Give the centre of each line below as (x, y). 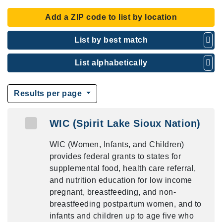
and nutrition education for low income (121, 180)
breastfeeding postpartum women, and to (125, 204)
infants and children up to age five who (122, 216)
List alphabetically (111, 63)
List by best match (111, 40)
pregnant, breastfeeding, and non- (113, 192)
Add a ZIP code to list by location (111, 17)
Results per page (49, 93)
